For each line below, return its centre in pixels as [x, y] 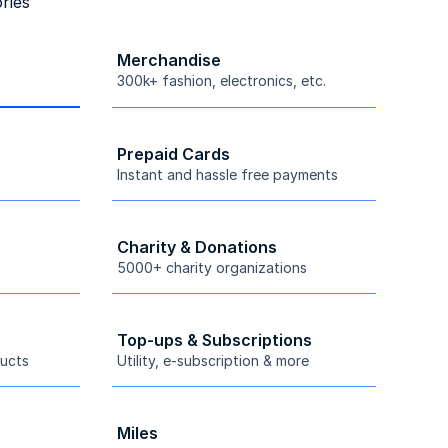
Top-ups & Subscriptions [214, 339]
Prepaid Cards [173, 153]
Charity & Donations [197, 246]
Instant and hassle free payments [227, 174]
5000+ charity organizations [212, 267]
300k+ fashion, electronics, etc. [221, 80]
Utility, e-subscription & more [213, 360]
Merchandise [169, 59]
